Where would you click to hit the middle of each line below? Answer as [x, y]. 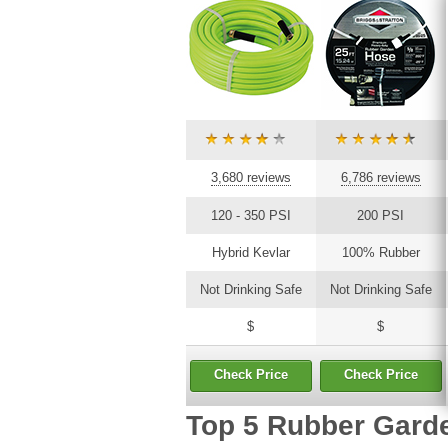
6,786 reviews [380, 177]
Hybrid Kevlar [250, 252]
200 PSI [380, 215]
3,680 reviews [250, 177]
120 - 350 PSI [250, 215]
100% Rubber [380, 252]
